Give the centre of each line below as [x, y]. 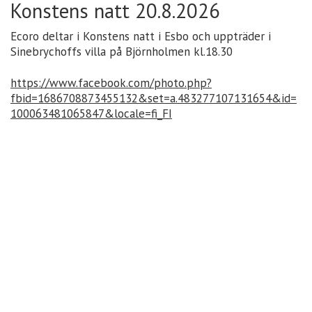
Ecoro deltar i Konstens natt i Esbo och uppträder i [141, 37]
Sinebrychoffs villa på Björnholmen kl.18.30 [122, 52]
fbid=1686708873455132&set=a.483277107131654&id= [154, 99]
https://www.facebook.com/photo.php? [111, 83]
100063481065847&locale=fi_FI [91, 114]
